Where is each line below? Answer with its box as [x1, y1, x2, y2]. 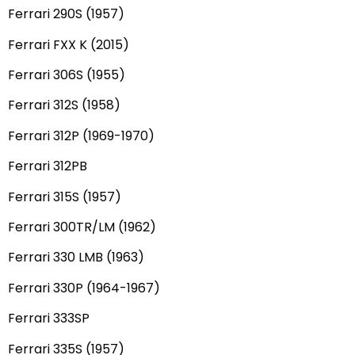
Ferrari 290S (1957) [8, 5, 124, 24]
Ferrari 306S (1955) [8, 66, 125, 85]
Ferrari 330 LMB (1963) [8, 248, 144, 267]
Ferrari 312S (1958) [8, 96, 120, 115]
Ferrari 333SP [8, 309, 90, 328]
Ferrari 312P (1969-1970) [8, 126, 155, 145]
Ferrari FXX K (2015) [8, 35, 129, 54]
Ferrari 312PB [8, 157, 87, 176]
